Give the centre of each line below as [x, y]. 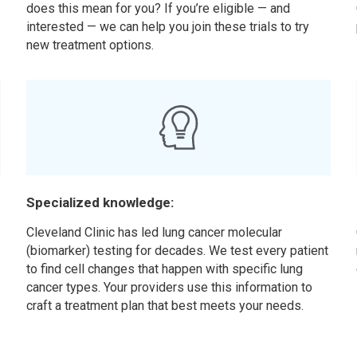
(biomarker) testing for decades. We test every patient [178, 251]
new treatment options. [90, 45]
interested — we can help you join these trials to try [168, 27]
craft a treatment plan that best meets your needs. [165, 306]
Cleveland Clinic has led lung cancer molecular [155, 232]
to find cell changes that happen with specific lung [165, 269]
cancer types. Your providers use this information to [170, 287]
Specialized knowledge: [100, 202]
